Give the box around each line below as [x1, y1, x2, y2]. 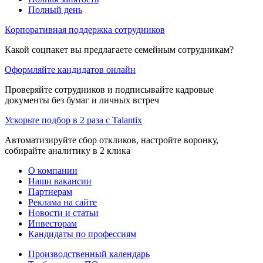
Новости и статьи [28, 207, 99, 218]
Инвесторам [28, 218, 77, 228]
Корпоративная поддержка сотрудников [5, 24, 165, 35]
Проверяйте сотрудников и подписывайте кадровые [5, 84, 214, 95]
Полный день [28, 4, 82, 15]
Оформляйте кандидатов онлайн [5, 64, 136, 75]
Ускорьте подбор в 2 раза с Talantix [5, 114, 142, 125]
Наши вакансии [28, 176, 92, 186]
